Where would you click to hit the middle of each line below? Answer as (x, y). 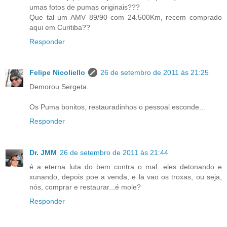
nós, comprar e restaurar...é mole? (85, 187)
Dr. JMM (43, 153)
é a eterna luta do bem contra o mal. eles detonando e (126, 167)
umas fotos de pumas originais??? (85, 7)
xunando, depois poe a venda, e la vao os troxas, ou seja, (126, 177)
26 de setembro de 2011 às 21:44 (114, 153)
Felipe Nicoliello (57, 73)
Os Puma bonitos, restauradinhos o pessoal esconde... (117, 107)
